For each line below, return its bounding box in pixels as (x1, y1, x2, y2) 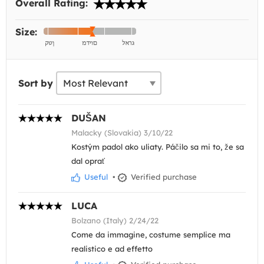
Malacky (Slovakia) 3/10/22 (71, 128, 173, 138)
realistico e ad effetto (71, 244, 153, 254)
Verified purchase (128, 172, 197, 182)
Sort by (18, 77, 53, 90)
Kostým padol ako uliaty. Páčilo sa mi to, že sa (71, 142, 244, 152)
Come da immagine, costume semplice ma (71, 230, 230, 240)
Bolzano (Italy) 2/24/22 (71, 216, 159, 226)
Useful (82, 172, 108, 182)
